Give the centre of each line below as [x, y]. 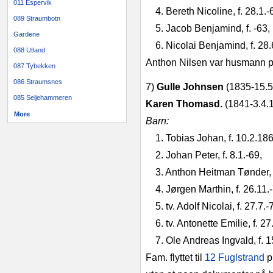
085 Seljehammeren [43, 97]
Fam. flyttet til [175, 257]
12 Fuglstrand [235, 257]
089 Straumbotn [37, 18]
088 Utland [29, 50]
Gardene [27, 34]
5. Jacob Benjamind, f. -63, [213, 28]
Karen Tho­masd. [185, 104]
